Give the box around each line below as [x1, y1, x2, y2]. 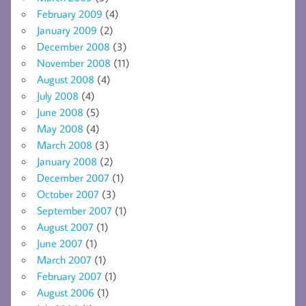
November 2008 [37, 56, 111, 70]
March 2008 [37, 138, 92, 152]
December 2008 [37, 40, 110, 54]
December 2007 [37, 171, 109, 185]
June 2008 [37, 105, 83, 120]
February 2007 [37, 269, 102, 283]
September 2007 [37, 204, 112, 218]
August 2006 [37, 286, 94, 300]
